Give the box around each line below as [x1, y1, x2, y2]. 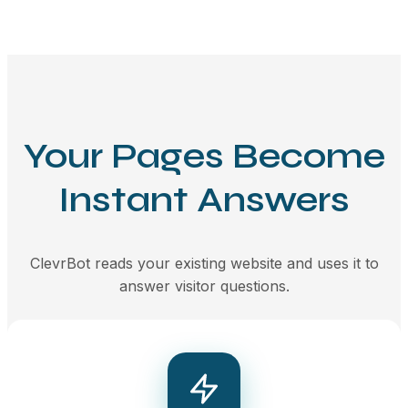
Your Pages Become [23, 134, 385, 178]
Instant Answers [58, 178, 350, 222]
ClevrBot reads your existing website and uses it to [29, 253, 379, 272]
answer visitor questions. [118, 276, 290, 295]
